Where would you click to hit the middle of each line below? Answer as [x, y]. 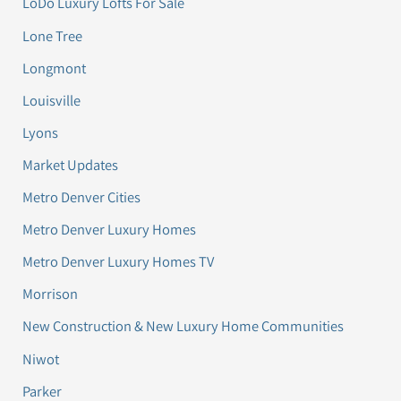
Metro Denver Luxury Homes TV [119, 262]
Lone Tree [53, 35]
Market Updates [71, 164]
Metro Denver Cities [82, 197]
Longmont [55, 68]
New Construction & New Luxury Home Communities [183, 326]
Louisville [52, 100]
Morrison [51, 294]
